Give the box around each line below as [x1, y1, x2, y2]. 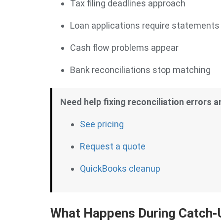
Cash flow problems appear [70, 42, 179, 53]
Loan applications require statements [70, 20, 220, 31]
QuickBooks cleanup [80, 163, 160, 174]
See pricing [80, 119, 124, 129]
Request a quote [80, 141, 146, 151]
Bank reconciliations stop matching [70, 65, 211, 75]
